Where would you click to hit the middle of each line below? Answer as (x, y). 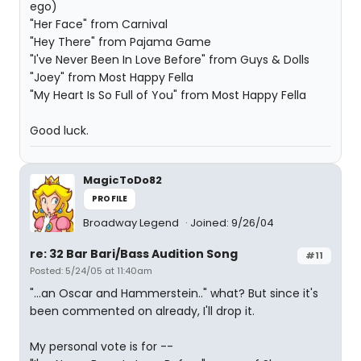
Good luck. (59, 131)
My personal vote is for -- (102, 346)
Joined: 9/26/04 (232, 223)
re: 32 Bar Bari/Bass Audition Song (134, 254)
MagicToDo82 (122, 180)
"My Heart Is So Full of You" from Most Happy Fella (168, 95)
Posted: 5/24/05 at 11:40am (91, 271)
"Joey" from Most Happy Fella (112, 77)
